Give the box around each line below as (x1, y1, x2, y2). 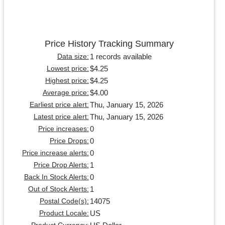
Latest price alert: (33, 113, 89, 121)
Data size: (57, 52, 89, 60)
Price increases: (38, 125, 89, 133)
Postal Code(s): (39, 197, 89, 205)
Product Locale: (39, 209, 89, 217)
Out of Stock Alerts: (28, 185, 89, 193)
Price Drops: (49, 137, 89, 145)
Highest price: (45, 76, 89, 84)
